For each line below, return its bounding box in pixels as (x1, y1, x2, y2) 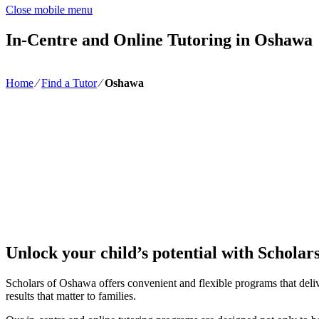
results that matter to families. (6, 290, 136, 303)
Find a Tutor (41, 76, 97, 89)
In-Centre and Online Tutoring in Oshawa (6, 30, 313, 49)
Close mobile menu (6, 3, 93, 16)
